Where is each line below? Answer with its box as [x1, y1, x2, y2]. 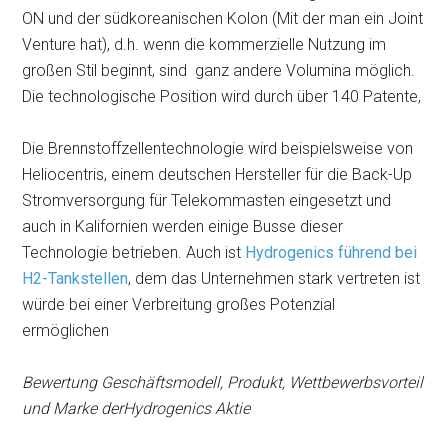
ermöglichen [22, 321, 110, 340]
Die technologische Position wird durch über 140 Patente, [22, 87, 422, 106]
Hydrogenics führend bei [245, 243, 418, 262]
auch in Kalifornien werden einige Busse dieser [22, 217, 344, 236]
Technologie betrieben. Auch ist [22, 243, 246, 262]
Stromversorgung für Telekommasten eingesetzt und [22, 191, 392, 210]
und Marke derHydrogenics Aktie [22, 399, 251, 418]
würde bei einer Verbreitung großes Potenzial [22, 295, 336, 314]
